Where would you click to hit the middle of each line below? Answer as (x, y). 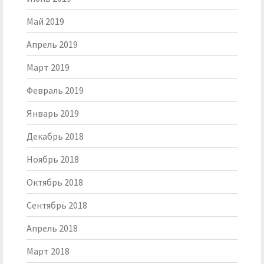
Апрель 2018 (52, 228)
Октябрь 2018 (55, 182)
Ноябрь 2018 (53, 159)
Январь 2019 (53, 113)
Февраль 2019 (55, 90)
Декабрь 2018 (55, 136)
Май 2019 (45, 22)
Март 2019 (48, 67)
